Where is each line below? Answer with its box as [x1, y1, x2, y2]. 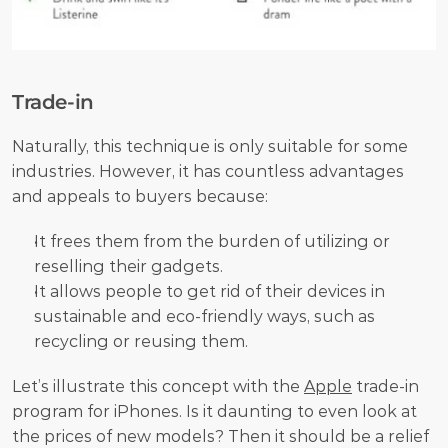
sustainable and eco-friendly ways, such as [34, 306, 375, 326]
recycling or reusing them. [34, 331, 252, 351]
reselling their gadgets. [34, 256, 223, 276]
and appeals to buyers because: [12, 186, 268, 206]
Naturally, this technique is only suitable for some [12, 136, 408, 156]
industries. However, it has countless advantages [12, 161, 404, 181]
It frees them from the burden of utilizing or [34, 231, 390, 251]
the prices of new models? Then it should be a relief [12, 426, 429, 446]
